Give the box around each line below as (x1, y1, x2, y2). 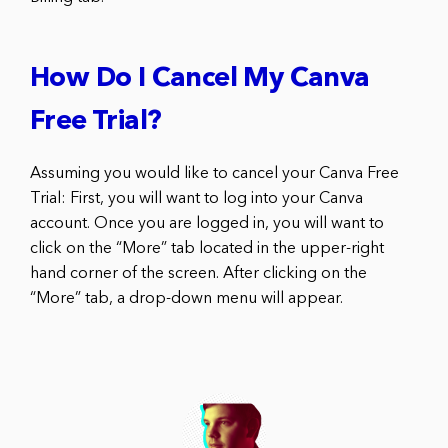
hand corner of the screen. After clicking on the (30, 265, 367, 282)
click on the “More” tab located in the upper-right (30, 240, 384, 257)
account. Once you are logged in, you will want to (30, 215, 384, 232)
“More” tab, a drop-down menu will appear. (30, 290, 343, 307)
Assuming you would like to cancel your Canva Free (30, 165, 399, 182)
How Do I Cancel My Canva (30, 65, 370, 93)
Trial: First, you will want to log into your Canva (30, 190, 363, 207)
